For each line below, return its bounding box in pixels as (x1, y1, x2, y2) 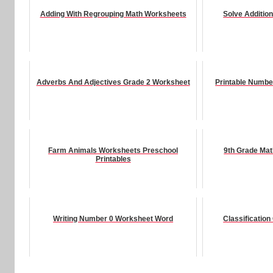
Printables (95, 154, 131, 163)
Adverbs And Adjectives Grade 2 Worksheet (36, 77, 190, 87)
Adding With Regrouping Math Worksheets (40, 9, 186, 18)
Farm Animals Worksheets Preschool (48, 146, 179, 155)
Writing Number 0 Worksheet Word (53, 214, 174, 223)
